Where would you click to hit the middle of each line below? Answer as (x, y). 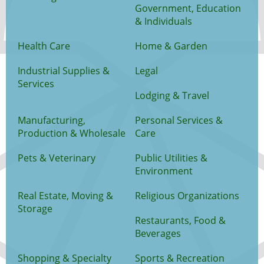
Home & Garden (171, 46)
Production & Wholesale (72, 133)
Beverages (158, 234)
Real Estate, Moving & (65, 196)
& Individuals (164, 22)
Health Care (44, 46)
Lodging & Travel (172, 96)
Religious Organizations (187, 196)
